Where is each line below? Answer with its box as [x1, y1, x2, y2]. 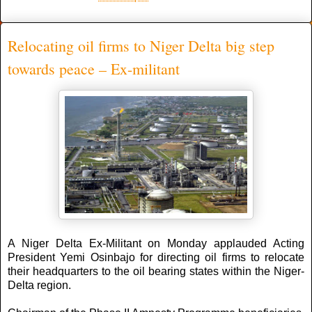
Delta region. [8, 279, 71, 292]
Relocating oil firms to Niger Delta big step [8, 35, 274, 56]
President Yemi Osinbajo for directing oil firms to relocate [8, 251, 304, 264]
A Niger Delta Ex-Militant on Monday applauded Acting [8, 237, 304, 250]
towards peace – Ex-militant [8, 58, 180, 79]
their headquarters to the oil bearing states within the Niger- [8, 265, 304, 278]
